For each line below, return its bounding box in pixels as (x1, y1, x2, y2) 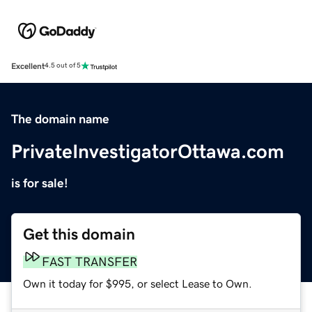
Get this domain (23, 226, 135, 242)
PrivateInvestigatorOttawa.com (11, 141, 284, 161)
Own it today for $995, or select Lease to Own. (23, 277, 252, 289)
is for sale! (11, 176, 68, 189)
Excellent (11, 61, 45, 70)
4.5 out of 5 (45, 62, 81, 70)
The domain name (11, 112, 109, 125)
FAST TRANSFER (42, 255, 137, 268)
